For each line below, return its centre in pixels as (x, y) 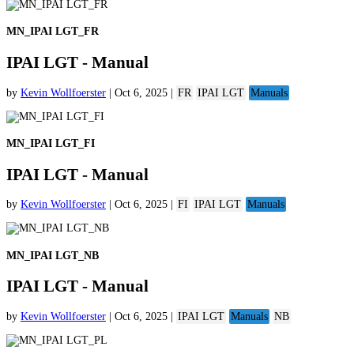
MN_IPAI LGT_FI (51, 144)
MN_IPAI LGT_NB (53, 255)
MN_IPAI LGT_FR (53, 32)
